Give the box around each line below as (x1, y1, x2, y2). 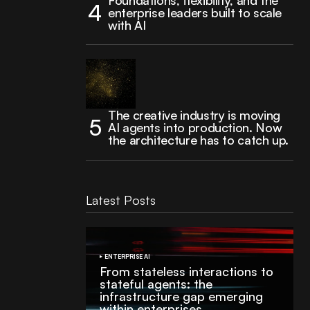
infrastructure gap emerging (100, 289, 263, 304)
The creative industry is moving (108, 107, 280, 122)
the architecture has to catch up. (108, 132, 289, 147)
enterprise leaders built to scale (108, 5, 282, 20)
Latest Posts (86, 192, 156, 208)
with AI (108, 17, 146, 33)
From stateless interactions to (100, 264, 273, 279)
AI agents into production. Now (108, 120, 282, 135)
